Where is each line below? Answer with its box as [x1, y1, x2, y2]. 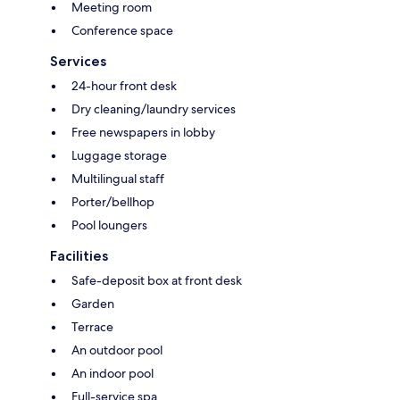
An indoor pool [71, 365, 154, 382]
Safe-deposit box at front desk [71, 272, 242, 289]
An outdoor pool [71, 342, 162, 359]
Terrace [71, 319, 113, 336]
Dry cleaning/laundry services [71, 101, 236, 118]
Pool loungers [71, 217, 147, 234]
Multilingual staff [71, 171, 164, 187]
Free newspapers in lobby [71, 124, 215, 141]
